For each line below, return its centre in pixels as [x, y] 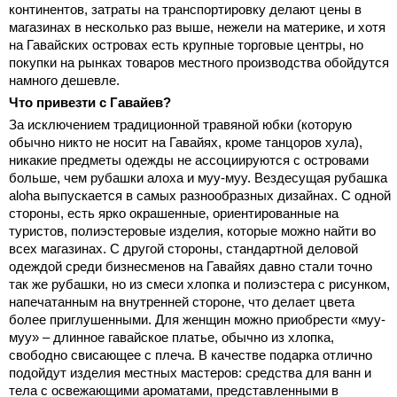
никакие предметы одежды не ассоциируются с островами [189, 160]
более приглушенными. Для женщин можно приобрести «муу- [197, 320]
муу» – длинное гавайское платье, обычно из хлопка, [171, 338]
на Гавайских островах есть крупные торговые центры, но [186, 45]
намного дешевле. [64, 81]
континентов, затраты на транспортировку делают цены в [185, 10]
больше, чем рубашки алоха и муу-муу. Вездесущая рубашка [198, 178]
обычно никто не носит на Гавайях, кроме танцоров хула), [186, 143]
